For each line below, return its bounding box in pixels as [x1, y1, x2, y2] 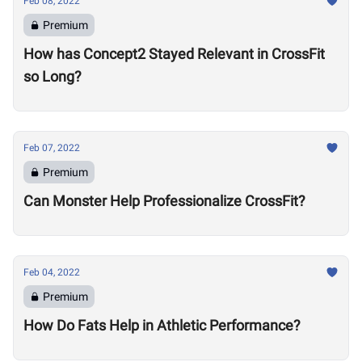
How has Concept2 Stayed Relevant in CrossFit [23, 45, 325, 62]
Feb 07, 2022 [23, 142, 80, 154]
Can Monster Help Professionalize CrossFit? [23, 192, 305, 209]
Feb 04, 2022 [23, 267, 80, 278]
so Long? [23, 68, 82, 85]
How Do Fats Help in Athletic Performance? [23, 317, 301, 334]
